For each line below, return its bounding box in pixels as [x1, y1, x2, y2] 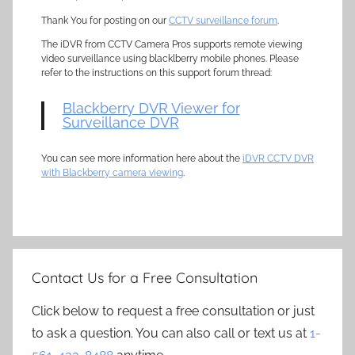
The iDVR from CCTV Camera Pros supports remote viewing [41, 39, 302, 50]
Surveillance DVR [62, 114, 179, 131]
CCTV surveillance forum [169, 15, 277, 26]
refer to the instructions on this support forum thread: [41, 67, 272, 78]
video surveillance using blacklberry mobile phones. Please [41, 53, 299, 64]
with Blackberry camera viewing [41, 167, 183, 178]
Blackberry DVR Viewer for [62, 100, 240, 116]
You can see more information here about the [41, 153, 242, 164]
